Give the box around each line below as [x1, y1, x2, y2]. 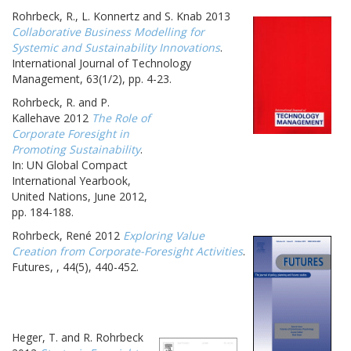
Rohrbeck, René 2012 [12, 227, 123, 243]
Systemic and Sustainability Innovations [12, 39, 220, 55]
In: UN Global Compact [12, 157, 128, 172]
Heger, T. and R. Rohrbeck [12, 329, 143, 345]
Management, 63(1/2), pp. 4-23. [12, 71, 172, 86]
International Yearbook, [12, 172, 131, 188]
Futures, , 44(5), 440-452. [12, 259, 139, 274]
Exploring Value [123, 227, 204, 243]
